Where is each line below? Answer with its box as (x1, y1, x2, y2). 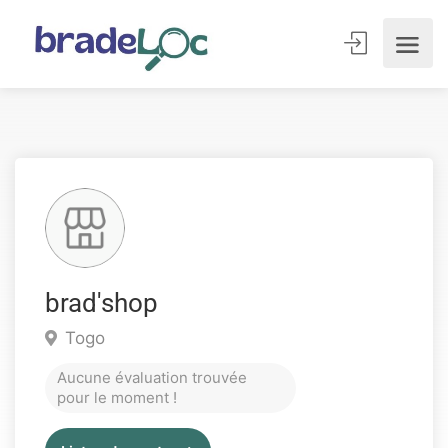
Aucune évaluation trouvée (57, 368, 247, 387)
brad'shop (45, 288, 158, 318)
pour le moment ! (57, 388, 177, 407)
